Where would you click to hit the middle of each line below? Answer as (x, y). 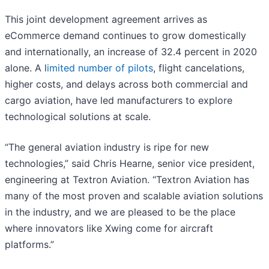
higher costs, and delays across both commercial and (126, 84)
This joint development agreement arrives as (106, 20)
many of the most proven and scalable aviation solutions (134, 196)
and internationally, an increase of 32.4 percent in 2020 (131, 52)
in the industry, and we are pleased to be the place (120, 212)
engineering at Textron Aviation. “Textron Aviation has (127, 180)
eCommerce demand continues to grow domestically (125, 36)
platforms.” (31, 245)
